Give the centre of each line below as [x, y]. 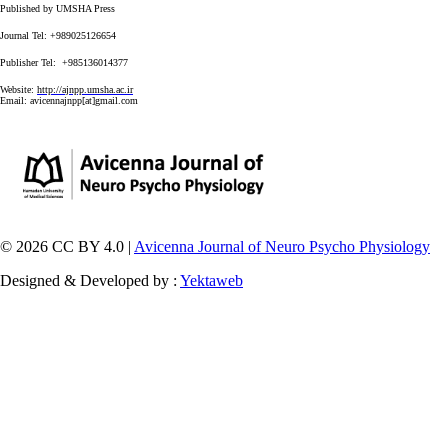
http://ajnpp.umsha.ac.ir [85, 89]
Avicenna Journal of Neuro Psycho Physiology [282, 246]
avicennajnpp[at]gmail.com [84, 100]
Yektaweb [211, 280]
